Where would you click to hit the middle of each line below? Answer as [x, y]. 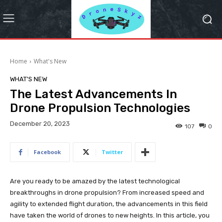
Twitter [112, 152]
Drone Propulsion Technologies [100, 108]
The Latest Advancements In [93, 94]
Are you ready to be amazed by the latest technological [95, 181]
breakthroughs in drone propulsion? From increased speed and [107, 193]
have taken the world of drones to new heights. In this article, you [110, 216]
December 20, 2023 [40, 124]
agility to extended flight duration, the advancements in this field [109, 204]
